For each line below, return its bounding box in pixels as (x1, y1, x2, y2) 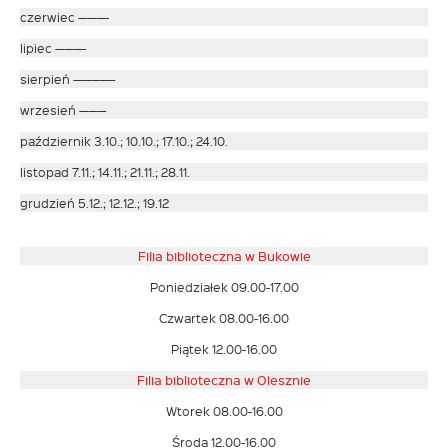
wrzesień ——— (20, 101, 106, 118)
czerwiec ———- (20, 8, 109, 25)
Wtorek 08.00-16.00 (165, 403, 283, 420)
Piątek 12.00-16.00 (171, 341, 277, 358)
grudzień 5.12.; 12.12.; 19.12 (20, 194, 169, 211)
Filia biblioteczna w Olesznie (137, 372, 311, 389)
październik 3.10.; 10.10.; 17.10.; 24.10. (20, 132, 228, 149)
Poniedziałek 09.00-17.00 (149, 279, 299, 296)
